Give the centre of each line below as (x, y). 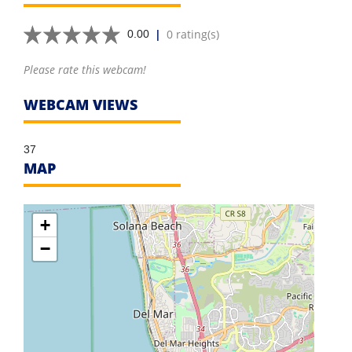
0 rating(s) (193, 35)
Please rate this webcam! (85, 70)
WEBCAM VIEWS (81, 105)
